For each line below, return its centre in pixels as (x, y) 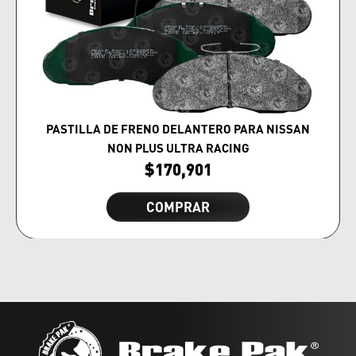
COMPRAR (178, 207)
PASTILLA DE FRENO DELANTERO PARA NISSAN (178, 128)
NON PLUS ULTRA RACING (178, 147)
